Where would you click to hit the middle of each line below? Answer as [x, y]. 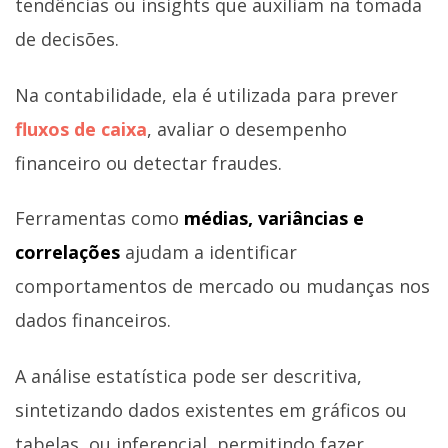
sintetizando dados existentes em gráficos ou [211, 409]
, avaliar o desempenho [247, 128]
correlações [70, 252]
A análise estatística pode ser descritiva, [188, 375]
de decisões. [67, 39]
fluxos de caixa [81, 128]
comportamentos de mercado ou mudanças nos [222, 286]
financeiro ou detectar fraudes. [148, 162]
